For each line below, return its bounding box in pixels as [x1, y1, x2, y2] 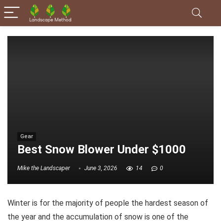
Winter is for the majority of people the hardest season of [7, 198, 208, 208]
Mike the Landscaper [17, 165, 70, 172]
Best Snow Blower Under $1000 [17, 143, 186, 157]
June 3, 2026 [83, 165, 117, 172]
